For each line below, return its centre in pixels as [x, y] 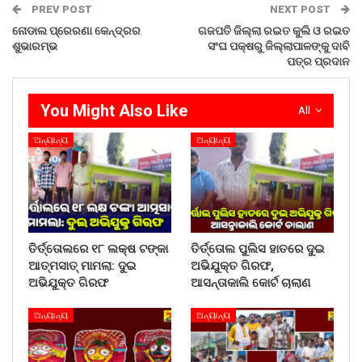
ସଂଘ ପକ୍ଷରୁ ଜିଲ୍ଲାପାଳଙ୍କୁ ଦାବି [279, 46]
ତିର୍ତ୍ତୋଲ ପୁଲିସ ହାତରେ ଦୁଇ [257, 249]
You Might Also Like [114, 110]
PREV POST [61, 9]
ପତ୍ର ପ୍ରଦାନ [318, 61]
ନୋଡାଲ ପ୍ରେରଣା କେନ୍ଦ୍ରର [76, 30]
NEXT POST [301, 9]
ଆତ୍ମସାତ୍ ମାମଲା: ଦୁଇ [82, 266]
